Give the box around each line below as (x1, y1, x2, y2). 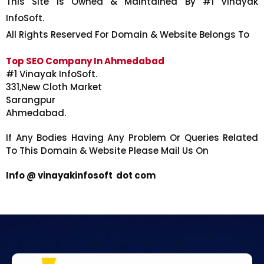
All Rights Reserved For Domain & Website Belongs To (6, 28, 249, 41)
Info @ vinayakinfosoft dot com (6, 169, 156, 182)
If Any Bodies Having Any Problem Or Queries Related (6, 131, 258, 144)
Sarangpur (6, 94, 55, 107)
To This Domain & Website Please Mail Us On (6, 144, 209, 157)
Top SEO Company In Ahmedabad (6, 55, 164, 68)
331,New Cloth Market (6, 81, 102, 94)
